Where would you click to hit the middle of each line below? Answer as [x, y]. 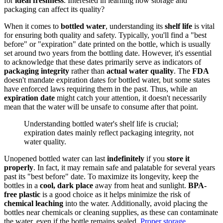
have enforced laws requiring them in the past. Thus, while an [101, 89]
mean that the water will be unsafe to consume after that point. [101, 107]
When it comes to [32, 26]
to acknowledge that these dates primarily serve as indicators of [103, 62]
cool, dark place [66, 185]
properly [19, 167]
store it [178, 158]
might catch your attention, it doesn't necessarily [131, 98]
